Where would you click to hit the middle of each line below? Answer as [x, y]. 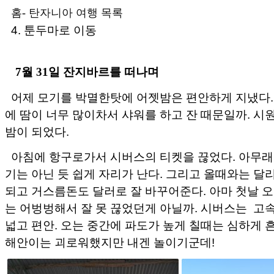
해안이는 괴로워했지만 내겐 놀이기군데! [110, 243]
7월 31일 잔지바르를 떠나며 [87, 72]
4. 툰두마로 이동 [54, 30]
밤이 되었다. [37, 132]
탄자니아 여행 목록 [76, 13]
